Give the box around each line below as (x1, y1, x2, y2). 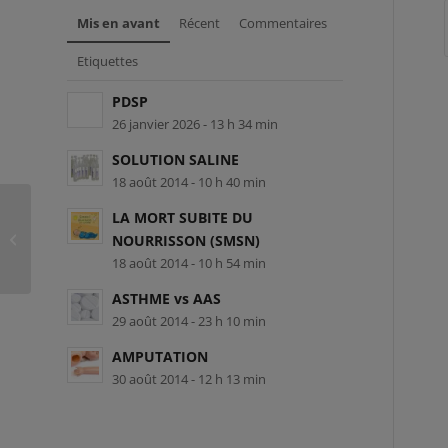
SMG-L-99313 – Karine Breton (35, 228, 208, 247)
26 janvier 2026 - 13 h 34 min (112, 116, 278, 134)
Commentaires (239, 14, 327, 33)
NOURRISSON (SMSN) (112, 231, 260, 251)
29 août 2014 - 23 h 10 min (112, 313, 266, 331)
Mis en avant (77, 14, 160, 33)
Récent (179, 14, 220, 33)
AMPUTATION (112, 347, 208, 367)
